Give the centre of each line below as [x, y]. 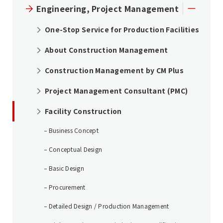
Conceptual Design [76, 149]
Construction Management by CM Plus [114, 70]
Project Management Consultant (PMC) [116, 91]
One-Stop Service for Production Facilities [122, 30]
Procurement [67, 187]
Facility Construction [83, 111]
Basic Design [66, 168]
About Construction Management [107, 50]
